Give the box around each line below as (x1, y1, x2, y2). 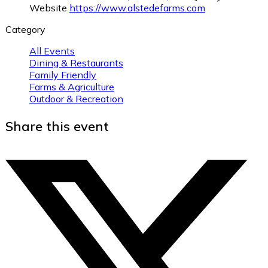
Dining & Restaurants (29, 56, 123, 69)
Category (5, 23, 45, 35)
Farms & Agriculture (29, 80, 114, 93)
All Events (29, 44, 75, 57)
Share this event (5, 117, 109, 135)
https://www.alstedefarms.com (69, 1, 205, 14)
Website (29, 1, 67, 14)
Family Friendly (29, 68, 96, 81)
